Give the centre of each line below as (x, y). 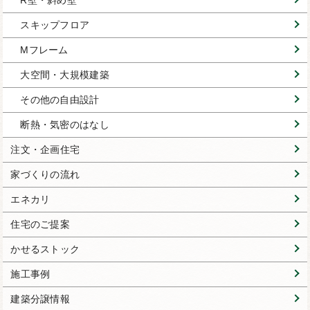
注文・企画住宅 (45, 150)
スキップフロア (55, 25)
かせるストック (45, 249)
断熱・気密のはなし (65, 125)
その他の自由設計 (60, 100)
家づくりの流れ (45, 175)
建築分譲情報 (40, 299)
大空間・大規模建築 (65, 75)
